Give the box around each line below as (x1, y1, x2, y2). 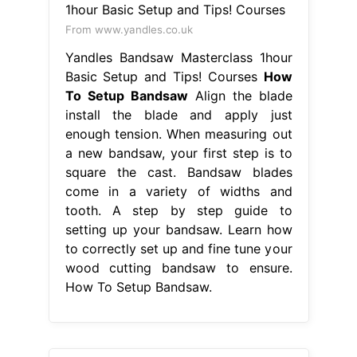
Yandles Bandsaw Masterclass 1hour (65, 49, 292, 65)
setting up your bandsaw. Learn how (65, 221, 292, 237)
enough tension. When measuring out (65, 125, 292, 142)
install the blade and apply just (65, 106, 292, 123)
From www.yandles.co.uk (65, 22, 193, 36)
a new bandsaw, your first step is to (65, 144, 292, 161)
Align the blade (187, 87, 292, 104)
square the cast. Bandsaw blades (65, 163, 292, 180)
